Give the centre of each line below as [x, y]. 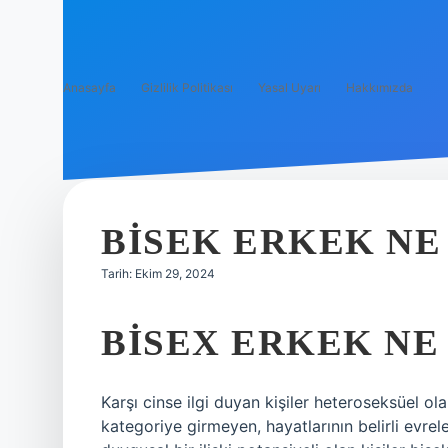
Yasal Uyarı [289, 87]
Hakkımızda [379, 87]
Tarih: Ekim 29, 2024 [158, 273]
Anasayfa [89, 87]
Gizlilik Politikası [187, 87]
